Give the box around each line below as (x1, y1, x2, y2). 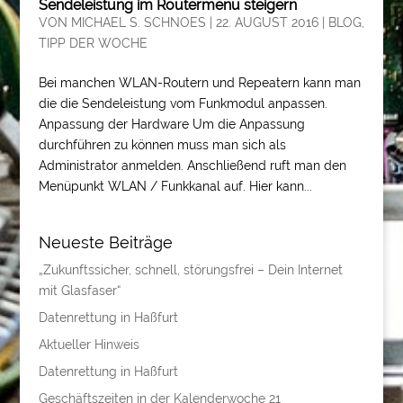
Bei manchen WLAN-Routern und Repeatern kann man (38, 76, 361, 90)
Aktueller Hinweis (38, 337, 139, 352)
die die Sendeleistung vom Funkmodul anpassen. (38, 96, 327, 111)
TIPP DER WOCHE (38, 36, 148, 50)
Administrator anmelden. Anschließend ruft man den (38, 158, 346, 173)
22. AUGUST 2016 (215, 15, 318, 30)
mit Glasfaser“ (38, 283, 121, 298)
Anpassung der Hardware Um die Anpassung (38, 117, 305, 131)
